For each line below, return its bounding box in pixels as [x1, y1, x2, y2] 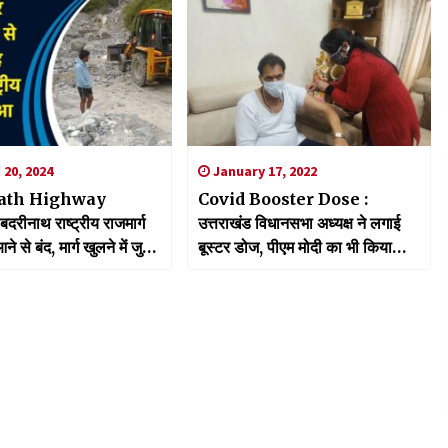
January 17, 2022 [209, 161, 317, 180]
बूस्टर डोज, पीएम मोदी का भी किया [197, 236, 392, 257]
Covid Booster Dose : [197, 188, 368, 209]
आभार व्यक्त [197, 260, 266, 281]
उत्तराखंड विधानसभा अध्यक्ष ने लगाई [197, 212, 357, 233]
